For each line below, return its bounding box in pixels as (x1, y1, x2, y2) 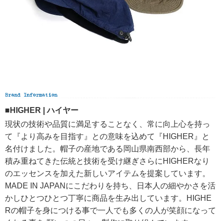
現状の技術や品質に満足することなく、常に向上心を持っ (5, 119, 210, 128)
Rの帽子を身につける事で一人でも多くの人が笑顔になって (5, 206, 216, 215)
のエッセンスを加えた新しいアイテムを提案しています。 (5, 169, 210, 178)
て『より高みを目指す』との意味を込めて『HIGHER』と (5, 132, 210, 141)
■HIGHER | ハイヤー (5, 106, 78, 114)
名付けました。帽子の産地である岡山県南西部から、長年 (5, 144, 210, 153)
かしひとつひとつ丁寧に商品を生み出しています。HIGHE (5, 193, 212, 202)
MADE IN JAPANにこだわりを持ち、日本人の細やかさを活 (5, 181, 216, 190)
